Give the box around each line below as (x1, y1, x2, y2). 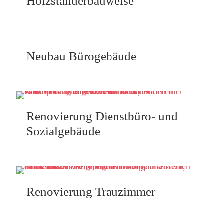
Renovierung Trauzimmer (26, 185, 155, 198)
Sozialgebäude (26, 124, 100, 138)
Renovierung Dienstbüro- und (26, 110, 178, 123)
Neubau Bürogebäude (26, 49, 136, 63)
